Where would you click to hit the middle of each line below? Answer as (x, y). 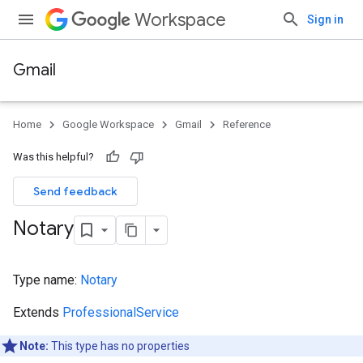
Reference (247, 124)
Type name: (47, 280)
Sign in (325, 19)
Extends (38, 312)
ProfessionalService (121, 312)
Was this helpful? (53, 157)
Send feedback (75, 191)
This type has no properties (119, 346)
